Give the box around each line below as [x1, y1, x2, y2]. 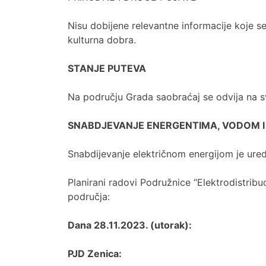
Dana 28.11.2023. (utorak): [68, 219, 192, 231]
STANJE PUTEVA [68, 62, 146, 74]
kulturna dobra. [68, 34, 136, 46]
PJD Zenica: [68, 248, 122, 259]
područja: [68, 191, 110, 202]
